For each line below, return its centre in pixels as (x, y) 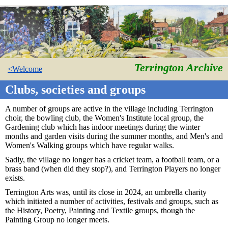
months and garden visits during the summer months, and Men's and (114, 136)
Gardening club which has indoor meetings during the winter (103, 127)
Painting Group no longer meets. (57, 219)
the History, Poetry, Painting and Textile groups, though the (100, 210)
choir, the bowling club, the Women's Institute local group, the (104, 118)
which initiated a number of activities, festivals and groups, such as (112, 201)
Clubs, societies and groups (75, 89)
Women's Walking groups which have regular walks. (90, 145)
